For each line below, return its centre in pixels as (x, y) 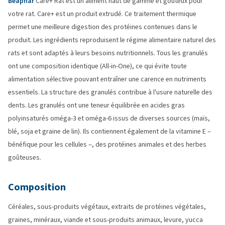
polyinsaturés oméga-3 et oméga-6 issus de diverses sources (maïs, (109, 118)
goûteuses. (25, 157)
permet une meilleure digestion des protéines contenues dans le (103, 27)
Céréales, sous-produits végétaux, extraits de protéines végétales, (107, 207)
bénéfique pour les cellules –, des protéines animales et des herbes (107, 144)
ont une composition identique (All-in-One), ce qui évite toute (97, 66)
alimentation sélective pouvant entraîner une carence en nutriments (107, 79)
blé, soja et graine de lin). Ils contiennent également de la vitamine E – (109, 131)
